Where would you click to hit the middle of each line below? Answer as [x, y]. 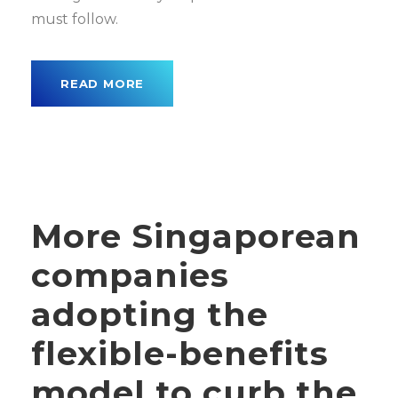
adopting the [150, 314]
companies [130, 275]
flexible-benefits [180, 353]
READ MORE [103, 84]
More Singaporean [196, 236]
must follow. [75, 19]
